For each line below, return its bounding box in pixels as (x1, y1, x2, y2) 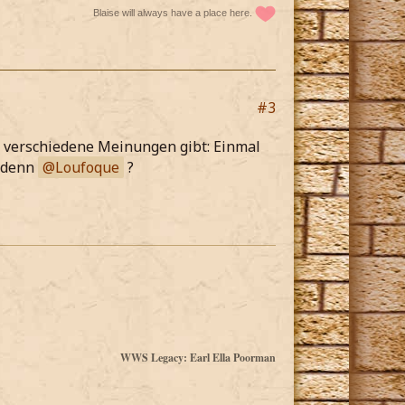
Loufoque (55, 157, 119, 178)
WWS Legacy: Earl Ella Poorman (120, 350, 276, 366)
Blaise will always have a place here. (93, 7, 255, 19)
